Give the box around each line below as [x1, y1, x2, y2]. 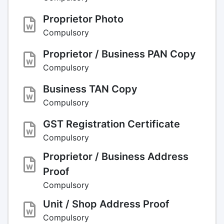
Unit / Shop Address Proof [43, 197, 169, 210]
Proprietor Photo [43, 12, 123, 25]
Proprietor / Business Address [43, 150, 188, 162]
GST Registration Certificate [43, 117, 180, 130]
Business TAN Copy [43, 82, 137, 95]
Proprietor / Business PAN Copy [43, 47, 196, 60]
